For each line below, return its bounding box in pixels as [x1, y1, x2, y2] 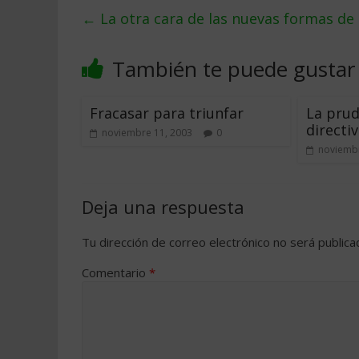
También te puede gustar [112, 54, 355, 83]
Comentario [82, 264, 149, 280]
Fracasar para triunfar [90, 103, 244, 123]
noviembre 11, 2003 [102, 126, 192, 139]
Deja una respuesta [82, 195, 244, 219]
